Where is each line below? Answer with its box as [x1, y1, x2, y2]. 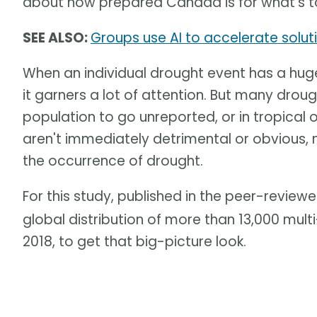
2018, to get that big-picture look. [23, 232, 246, 252]
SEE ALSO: [23, 28, 91, 48]
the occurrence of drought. [23, 151, 203, 171]
